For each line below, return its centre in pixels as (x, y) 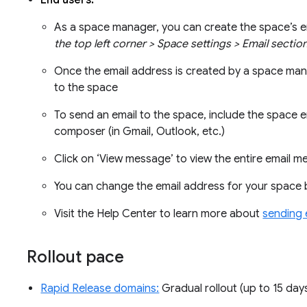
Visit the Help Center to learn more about (159, 214)
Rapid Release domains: (100, 289)
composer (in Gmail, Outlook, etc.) (141, 132)
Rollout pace (76, 257)
